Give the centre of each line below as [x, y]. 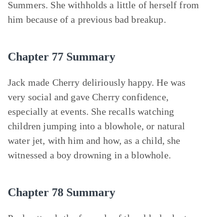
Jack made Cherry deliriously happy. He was [97, 82]
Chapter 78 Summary [62, 192]
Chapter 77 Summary [62, 57]
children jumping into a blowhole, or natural [97, 126]
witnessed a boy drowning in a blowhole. [89, 155]
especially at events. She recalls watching [91, 111]
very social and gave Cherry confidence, [88, 97]
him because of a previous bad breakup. [87, 19]
